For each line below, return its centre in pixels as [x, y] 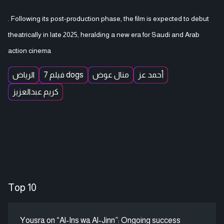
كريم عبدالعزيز [35, 91]
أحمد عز [151, 74]
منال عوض [111, 74]
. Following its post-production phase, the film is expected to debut [108, 18]
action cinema [29, 50]
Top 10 [22, 187]
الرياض [23, 74]
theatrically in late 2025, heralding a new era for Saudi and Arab [104, 34]
